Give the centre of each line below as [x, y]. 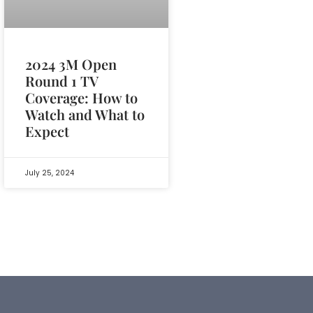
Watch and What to [85, 114]
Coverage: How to [81, 97]
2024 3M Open [71, 64]
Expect [47, 131]
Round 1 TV [62, 80]
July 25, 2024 [50, 173]
